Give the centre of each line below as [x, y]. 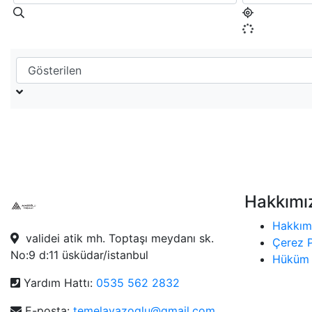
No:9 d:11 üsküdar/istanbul [79, 255]
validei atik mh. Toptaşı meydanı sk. [116, 238]
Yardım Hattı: [58, 282]
